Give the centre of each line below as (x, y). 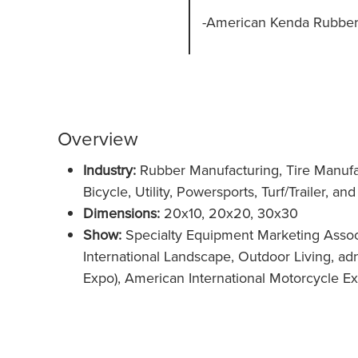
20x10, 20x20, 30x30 (231, 213)
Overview (98, 138)
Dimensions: (121, 213)
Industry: (111, 170)
